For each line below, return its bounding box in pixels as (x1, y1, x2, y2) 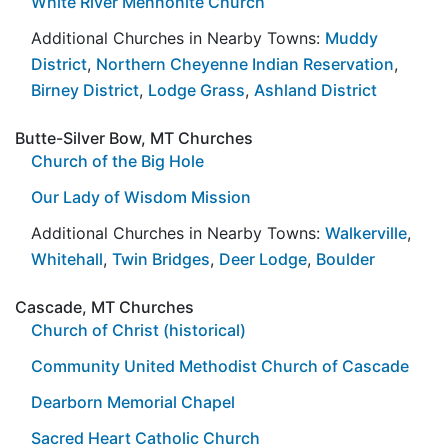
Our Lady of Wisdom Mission (31, 186, 251, 207)
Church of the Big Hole (31, 150, 204, 171)
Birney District (31, 79, 139, 100)
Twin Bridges (112, 248, 210, 269)
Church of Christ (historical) (31, 319, 246, 340)
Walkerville (325, 222, 407, 243)
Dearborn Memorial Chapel (31, 391, 235, 412)
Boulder (316, 248, 375, 269)
